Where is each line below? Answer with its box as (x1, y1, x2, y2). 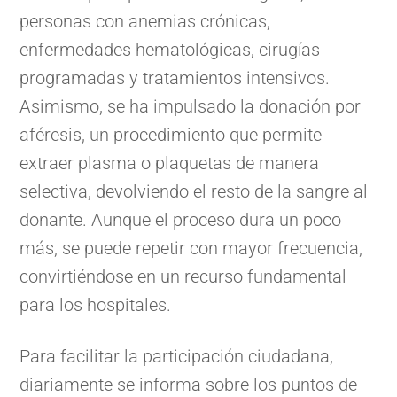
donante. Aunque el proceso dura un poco (19, 209, 342, 231)
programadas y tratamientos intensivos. (19, 67, 331, 90)
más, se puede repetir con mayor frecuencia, (19, 237, 363, 260)
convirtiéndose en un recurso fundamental (19, 266, 347, 288)
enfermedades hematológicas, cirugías (19, 39, 321, 61)
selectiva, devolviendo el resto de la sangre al (19, 181, 369, 203)
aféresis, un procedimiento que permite (19, 124, 323, 146)
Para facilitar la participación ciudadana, (19, 346, 334, 368)
